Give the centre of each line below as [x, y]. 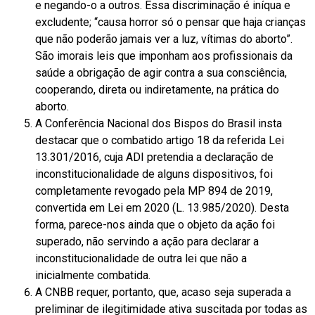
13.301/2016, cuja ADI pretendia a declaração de [154, 157]
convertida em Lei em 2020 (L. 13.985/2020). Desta [162, 207]
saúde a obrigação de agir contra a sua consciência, [161, 72]
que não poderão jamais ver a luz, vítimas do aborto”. [164, 39]
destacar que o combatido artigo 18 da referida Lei [160, 140]
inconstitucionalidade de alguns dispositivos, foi [154, 174]
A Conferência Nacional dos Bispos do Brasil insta [159, 123]
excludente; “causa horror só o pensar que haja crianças [171, 22]
